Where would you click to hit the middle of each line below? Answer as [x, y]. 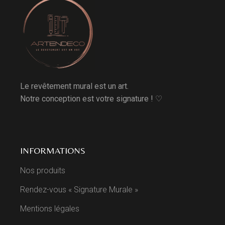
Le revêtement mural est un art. [75, 86]
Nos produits [43, 171]
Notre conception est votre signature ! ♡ [91, 99]
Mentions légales [50, 209]
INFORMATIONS [53, 151]
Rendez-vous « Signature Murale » [79, 190]
